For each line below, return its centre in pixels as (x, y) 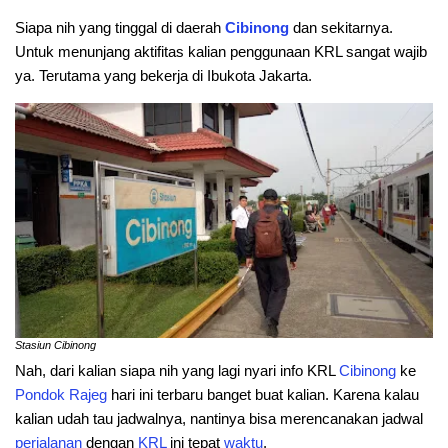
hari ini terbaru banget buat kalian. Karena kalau (263, 395)
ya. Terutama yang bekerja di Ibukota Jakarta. (163, 75)
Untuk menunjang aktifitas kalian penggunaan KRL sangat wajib (221, 51)
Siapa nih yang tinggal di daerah (120, 27)
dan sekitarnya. (343, 27)
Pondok (40, 395)
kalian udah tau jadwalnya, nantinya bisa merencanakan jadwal (219, 419)
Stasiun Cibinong (55, 344)
